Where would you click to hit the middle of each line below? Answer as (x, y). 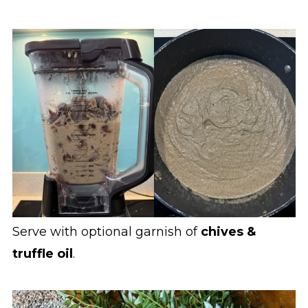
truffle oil (42, 254)
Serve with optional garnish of (106, 232)
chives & (228, 232)
